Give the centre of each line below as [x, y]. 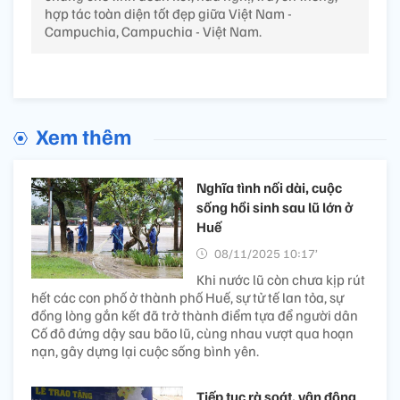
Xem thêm [83, 135]
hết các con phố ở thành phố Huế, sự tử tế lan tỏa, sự [187, 297]
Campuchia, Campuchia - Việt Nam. [153, 31]
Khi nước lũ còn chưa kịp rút [281, 279]
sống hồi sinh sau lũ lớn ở [275, 207]
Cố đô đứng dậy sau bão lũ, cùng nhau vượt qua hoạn [192, 333]
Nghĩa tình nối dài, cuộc [269, 187]
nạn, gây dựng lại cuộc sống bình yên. [145, 350]
